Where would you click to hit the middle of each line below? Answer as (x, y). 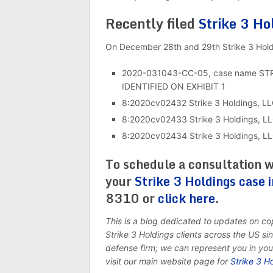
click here (186, 198)
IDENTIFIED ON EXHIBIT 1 (173, 86)
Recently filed (152, 23)
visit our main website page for (168, 261)
